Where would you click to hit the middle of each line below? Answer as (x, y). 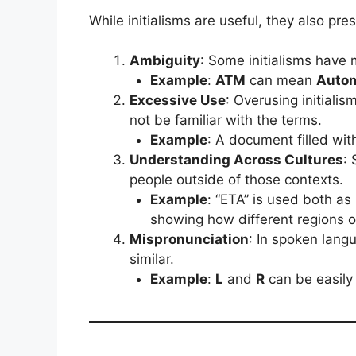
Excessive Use (178, 100)
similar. (152, 259)
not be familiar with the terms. (226, 120)
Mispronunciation (189, 239)
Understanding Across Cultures (236, 160)
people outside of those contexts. (236, 180)
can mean (281, 80)
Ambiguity (165, 60)
